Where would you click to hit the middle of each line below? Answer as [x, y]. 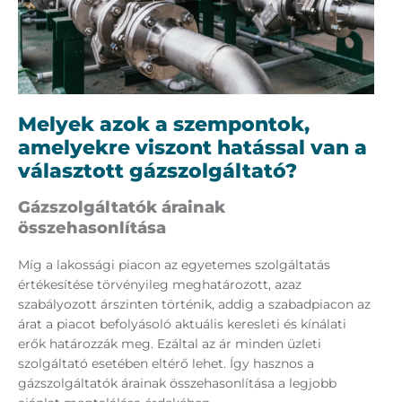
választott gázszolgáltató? [157, 171]
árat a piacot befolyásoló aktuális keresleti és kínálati [182, 324]
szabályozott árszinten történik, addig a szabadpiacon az [194, 305]
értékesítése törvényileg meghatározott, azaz [160, 285]
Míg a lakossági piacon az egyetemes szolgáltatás [174, 265]
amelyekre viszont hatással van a [192, 148]
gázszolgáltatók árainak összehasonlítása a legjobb [177, 384]
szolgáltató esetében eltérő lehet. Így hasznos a [166, 364]
